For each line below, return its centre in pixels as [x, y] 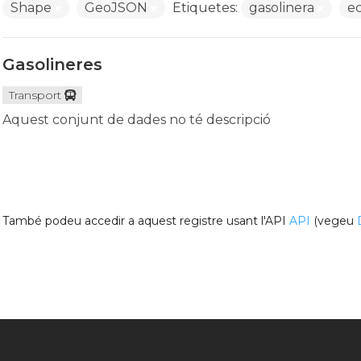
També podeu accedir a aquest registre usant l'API [145, 221]
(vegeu [333, 221]
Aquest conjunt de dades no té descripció [136, 120]
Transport [35, 95]
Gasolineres [52, 64]
